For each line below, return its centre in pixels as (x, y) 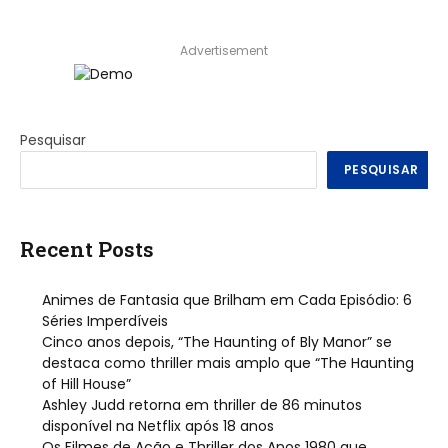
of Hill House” (86, 383)
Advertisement (224, 50)
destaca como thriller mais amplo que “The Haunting (228, 362)
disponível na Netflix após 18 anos (158, 425)
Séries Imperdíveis (105, 320)
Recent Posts (87, 248)
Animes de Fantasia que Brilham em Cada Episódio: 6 (227, 299)
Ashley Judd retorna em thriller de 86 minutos (202, 404)
